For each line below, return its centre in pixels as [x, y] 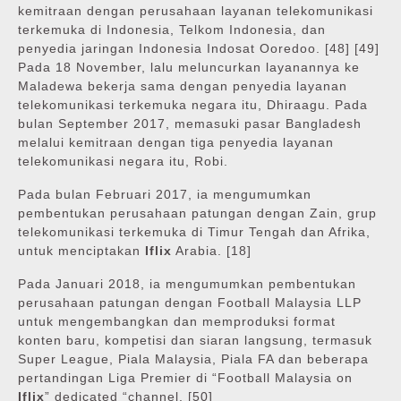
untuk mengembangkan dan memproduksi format [177, 322]
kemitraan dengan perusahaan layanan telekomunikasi [196, 11]
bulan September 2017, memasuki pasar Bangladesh [190, 124]
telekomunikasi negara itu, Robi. [123, 162]
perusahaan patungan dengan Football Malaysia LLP [190, 303]
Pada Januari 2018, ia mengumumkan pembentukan [187, 284]
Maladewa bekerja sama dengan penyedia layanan [183, 86]
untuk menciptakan [81, 251]
